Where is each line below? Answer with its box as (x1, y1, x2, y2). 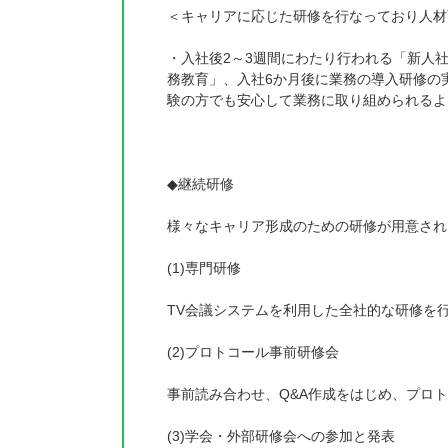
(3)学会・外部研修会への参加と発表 (167, 428, 395, 444)
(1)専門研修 (167, 260, 241, 276)
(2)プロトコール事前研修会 (167, 344, 339, 360)
